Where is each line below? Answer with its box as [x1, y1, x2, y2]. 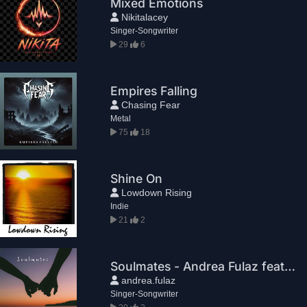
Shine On [110, 171, 163, 186]
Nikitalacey [119, 11, 169, 23]
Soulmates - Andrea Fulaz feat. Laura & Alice [284, 258, 296, 273]
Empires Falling [110, 83, 198, 98]
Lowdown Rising [119, 186, 193, 198]
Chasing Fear [119, 99, 181, 110]
